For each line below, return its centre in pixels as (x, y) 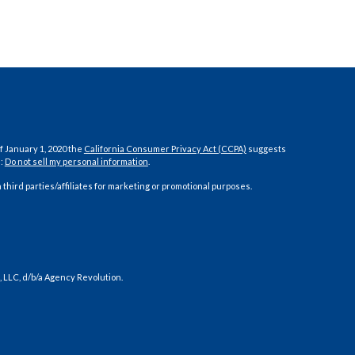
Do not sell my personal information (76, 162)
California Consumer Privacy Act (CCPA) (165, 149)
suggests (266, 149)
